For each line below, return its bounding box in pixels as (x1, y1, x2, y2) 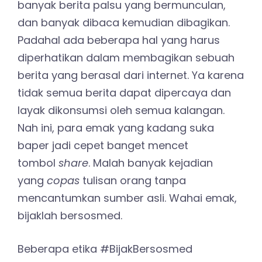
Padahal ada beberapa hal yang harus (18, 33, 220, 48)
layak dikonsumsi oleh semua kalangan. (18, 103, 225, 118)
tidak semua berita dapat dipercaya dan (18, 85, 231, 101)
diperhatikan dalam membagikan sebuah (18, 50, 235, 65)
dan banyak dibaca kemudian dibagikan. (18, 15, 230, 30)
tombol (18, 156, 58, 171)
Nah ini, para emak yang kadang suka (18, 120, 214, 136)
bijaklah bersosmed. (18, 208, 122, 223)
